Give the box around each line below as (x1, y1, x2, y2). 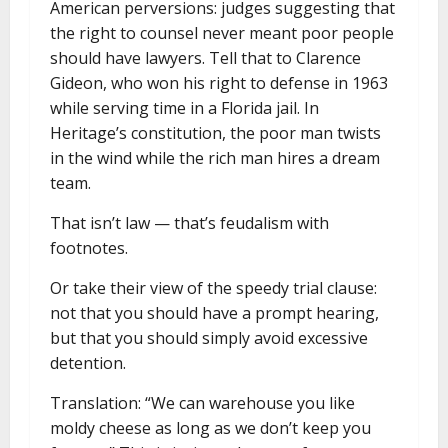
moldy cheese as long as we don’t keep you (50, 417, 371, 439)
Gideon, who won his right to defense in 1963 (50, 72, 388, 94)
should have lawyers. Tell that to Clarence (50, 47, 361, 69)
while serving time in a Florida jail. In (50, 97, 319, 119)
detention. (50, 352, 126, 374)
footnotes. (50, 237, 128, 259)
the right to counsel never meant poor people (50, 22, 394, 44)
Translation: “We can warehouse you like (50, 392, 355, 414)
